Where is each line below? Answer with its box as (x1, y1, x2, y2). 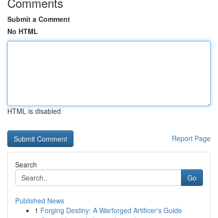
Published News (15, 196, 64, 205)
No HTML (7, 26, 38, 36)
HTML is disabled (7, 106, 61, 116)
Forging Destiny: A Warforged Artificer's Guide (40, 205, 182, 215)
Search (15, 160, 37, 169)
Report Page (172, 133, 211, 143)
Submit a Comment (7, 14, 70, 24)
